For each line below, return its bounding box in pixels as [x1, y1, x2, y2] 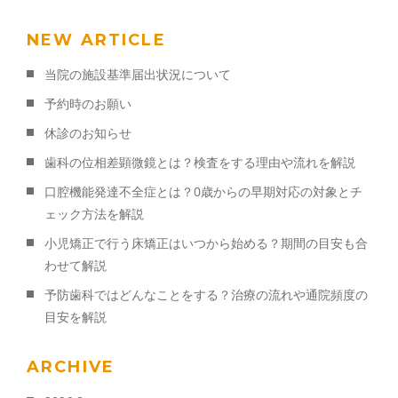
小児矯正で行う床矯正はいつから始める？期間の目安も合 [44, 235, 368, 252]
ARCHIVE [27, 357, 115, 378]
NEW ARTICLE [27, 30, 166, 51]
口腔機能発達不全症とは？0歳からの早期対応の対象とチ [44, 183, 362, 201]
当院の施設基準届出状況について [44, 66, 231, 84]
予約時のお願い [44, 95, 131, 113]
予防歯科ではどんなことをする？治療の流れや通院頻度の [44, 286, 368, 304]
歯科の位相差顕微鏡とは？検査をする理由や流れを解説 [44, 154, 355, 171]
